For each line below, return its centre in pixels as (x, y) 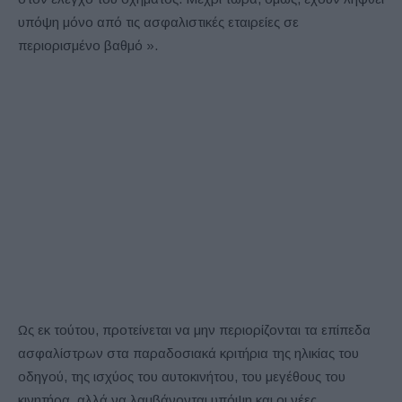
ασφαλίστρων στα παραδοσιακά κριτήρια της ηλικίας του (188, 353)
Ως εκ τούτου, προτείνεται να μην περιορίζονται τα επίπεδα (194, 329)
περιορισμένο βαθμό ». (88, 45)
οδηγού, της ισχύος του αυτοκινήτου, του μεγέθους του (182, 376)
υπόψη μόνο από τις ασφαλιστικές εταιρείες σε (158, 22)
